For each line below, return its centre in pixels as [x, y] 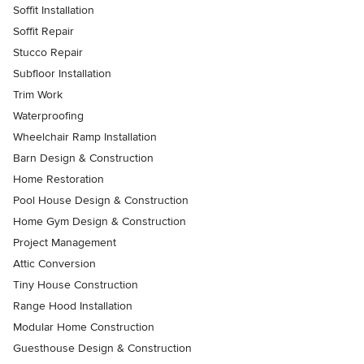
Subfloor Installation [62, 74]
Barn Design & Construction [83, 158]
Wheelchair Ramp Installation [85, 137]
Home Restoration [58, 180]
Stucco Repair [48, 53]
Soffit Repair [43, 32]
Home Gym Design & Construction [100, 222]
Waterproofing [48, 116]
